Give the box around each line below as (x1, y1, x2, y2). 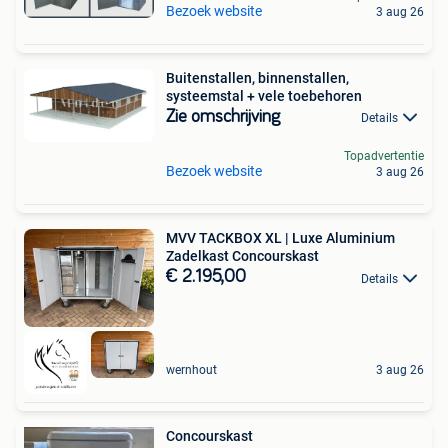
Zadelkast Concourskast (166, 248, 319, 265)
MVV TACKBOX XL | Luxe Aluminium (166, 230, 395, 247)
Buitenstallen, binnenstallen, (166, 70, 349, 86)
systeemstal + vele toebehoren (166, 88, 362, 104)
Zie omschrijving (166, 108, 280, 126)
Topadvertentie (344, 149, 424, 164)
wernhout (166, 363, 217, 378)
